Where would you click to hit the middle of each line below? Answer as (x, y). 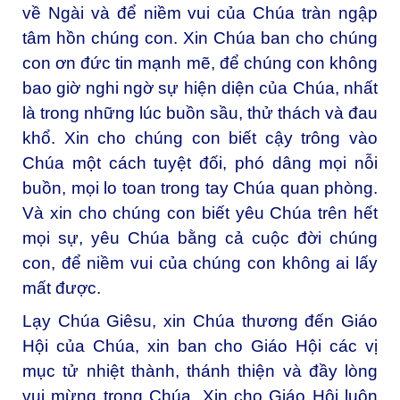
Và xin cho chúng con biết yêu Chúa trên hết (200, 212)
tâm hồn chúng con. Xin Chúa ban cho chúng (200, 37)
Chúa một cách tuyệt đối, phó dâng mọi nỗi (200, 162)
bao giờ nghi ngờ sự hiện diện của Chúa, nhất (200, 87)
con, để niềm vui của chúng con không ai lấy (200, 262)
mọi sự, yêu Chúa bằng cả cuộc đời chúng (200, 237)
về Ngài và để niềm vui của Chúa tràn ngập (200, 12)
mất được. (62, 287)
